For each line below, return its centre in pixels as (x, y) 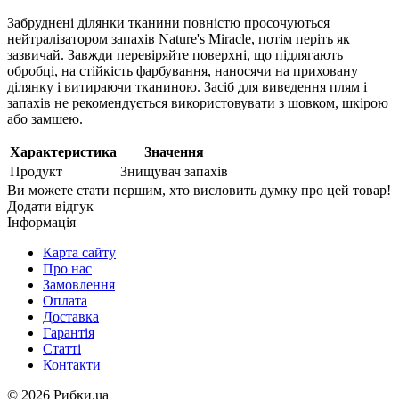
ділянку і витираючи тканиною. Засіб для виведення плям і (187, 87)
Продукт (36, 172)
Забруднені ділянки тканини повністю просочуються (168, 23)
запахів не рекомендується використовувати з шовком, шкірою (198, 103)
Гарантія (69, 333)
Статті (62, 349)
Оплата (65, 301)
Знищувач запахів (174, 172)
